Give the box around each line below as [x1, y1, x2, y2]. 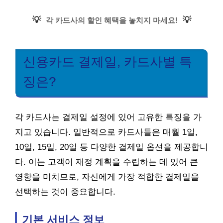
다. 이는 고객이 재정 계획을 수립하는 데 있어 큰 [15, 157, 198, 167]
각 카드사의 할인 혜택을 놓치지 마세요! [45, 15, 178, 24]
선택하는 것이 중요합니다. [15, 187, 115, 197]
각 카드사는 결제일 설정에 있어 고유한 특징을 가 [15, 112, 202, 122]
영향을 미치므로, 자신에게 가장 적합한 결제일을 [15, 172, 199, 182]
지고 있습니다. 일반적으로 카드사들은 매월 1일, [15, 127, 198, 137]
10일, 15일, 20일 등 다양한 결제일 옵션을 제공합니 [15, 142, 208, 152]
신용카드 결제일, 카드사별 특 [23, 54, 192, 69]
